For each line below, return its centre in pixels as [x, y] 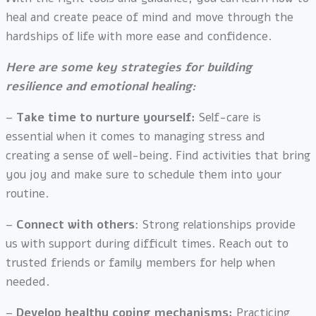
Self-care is [228, 118]
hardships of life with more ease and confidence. [140, 37]
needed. [28, 282]
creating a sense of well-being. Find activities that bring [158, 156]
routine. [27, 194]
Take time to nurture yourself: [106, 118]
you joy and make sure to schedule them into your [144, 175]
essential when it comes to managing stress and [135, 137]
